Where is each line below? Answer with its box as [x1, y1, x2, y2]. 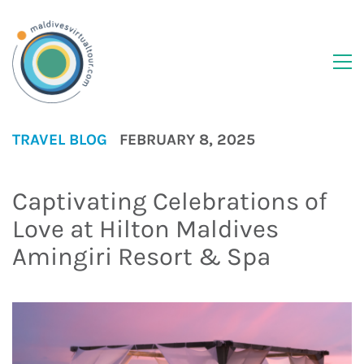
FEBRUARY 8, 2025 [119, 130, 255, 149]
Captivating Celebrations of [12, 186, 327, 216]
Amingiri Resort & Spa [12, 241, 271, 271]
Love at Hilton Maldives [12, 214, 279, 244]
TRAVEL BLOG [12, 130, 107, 149]
